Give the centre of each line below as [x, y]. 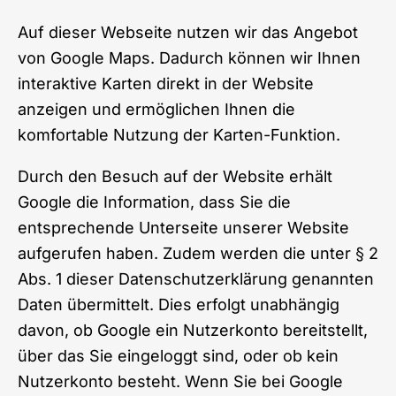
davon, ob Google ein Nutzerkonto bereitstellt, [193, 330]
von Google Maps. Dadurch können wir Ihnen [189, 57]
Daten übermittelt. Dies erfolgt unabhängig [179, 304]
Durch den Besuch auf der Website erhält [175, 176]
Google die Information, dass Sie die [154, 202]
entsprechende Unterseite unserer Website [183, 227]
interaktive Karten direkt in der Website [166, 83]
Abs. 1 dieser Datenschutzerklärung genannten [196, 278]
